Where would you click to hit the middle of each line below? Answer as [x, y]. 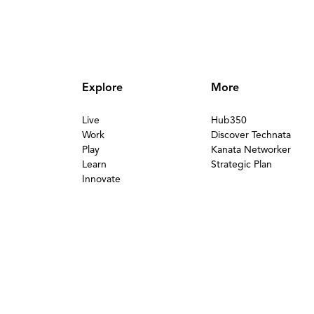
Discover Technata [251, 135]
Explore [102, 88]
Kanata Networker [251, 150]
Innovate [101, 179]
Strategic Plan [241, 164]
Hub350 [228, 120]
